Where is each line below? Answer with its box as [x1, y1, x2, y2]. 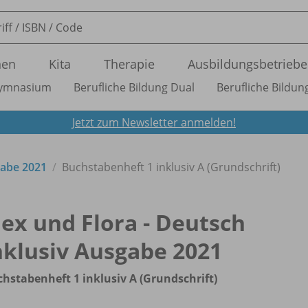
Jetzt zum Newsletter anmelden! [72, 114, 236, 130]
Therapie [104, 56, 155, 72]
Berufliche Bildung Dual [74, 80, 195, 95]
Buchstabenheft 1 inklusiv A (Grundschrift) [62, 159, 280, 175]
